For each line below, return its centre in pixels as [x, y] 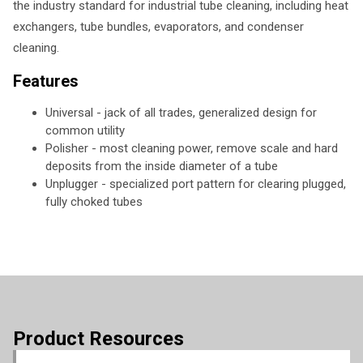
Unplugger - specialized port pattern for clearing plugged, [196, 184]
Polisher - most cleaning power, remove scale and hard [192, 148]
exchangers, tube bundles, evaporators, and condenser [158, 27]
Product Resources [98, 339]
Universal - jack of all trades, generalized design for [181, 113]
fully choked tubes [94, 202]
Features [46, 81]
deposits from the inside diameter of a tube [162, 166]
